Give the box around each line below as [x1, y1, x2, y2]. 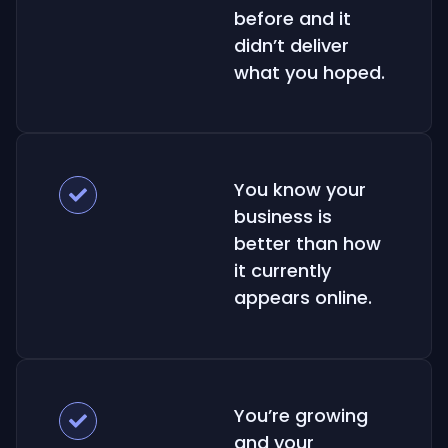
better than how [234, 231, 381, 257]
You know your [234, 177, 366, 203]
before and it [234, 6, 351, 32]
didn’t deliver [234, 33, 349, 59]
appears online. [234, 285, 372, 311]
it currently [234, 258, 331, 284]
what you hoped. [234, 60, 385, 86]
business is [234, 204, 332, 230]
